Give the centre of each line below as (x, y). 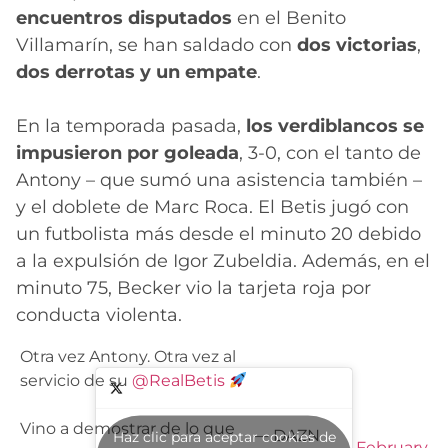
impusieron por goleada (127, 152)
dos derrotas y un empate (136, 71)
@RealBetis (178, 380)
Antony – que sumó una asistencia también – (219, 179)
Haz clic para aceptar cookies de (224, 436)
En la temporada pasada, (128, 125)
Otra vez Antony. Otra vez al (128, 356)
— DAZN (286, 436)
